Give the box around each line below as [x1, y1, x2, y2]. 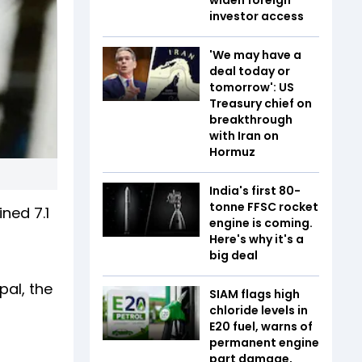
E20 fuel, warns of [209, 318, 313, 335]
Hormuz [209, 143, 255, 160]
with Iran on [209, 127, 279, 144]
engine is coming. [209, 214, 313, 231]
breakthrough [209, 111, 293, 128]
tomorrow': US [209, 78, 294, 95]
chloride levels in [209, 301, 308, 318]
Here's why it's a [209, 230, 304, 247]
